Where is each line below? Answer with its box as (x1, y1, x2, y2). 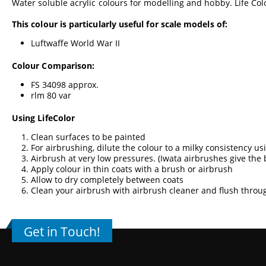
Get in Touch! (24, 223, 100, 240)
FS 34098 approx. (31, 78, 99, 90)
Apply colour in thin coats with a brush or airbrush (31, 163, 233, 175)
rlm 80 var (31, 89, 71, 101)
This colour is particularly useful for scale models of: (12, 18, 227, 30)
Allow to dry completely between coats (31, 173, 183, 185)
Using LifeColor (12, 112, 75, 123)
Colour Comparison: (12, 59, 95, 71)
